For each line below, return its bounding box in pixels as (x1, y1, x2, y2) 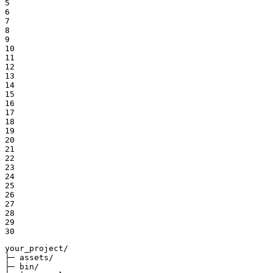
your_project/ (5, 244, 68, 253)
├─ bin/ (5, 262, 39, 272)
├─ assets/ (5, 253, 54, 263)
